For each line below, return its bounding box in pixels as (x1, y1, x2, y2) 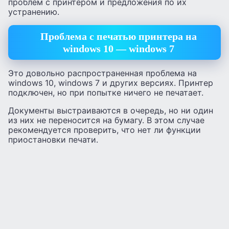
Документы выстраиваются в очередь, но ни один (8, 105, 213, 116)
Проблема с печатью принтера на (40, 31, 197, 42)
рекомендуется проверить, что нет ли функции (8, 124, 201, 135)
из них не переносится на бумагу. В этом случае (8, 114, 204, 125)
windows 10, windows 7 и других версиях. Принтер (8, 77, 213, 88)
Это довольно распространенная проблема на (8, 67, 197, 78)
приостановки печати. (8, 134, 98, 145)
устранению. (8, 6, 59, 17)
